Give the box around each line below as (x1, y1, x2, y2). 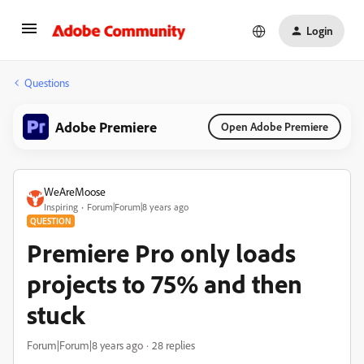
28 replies (152, 338, 195, 352)
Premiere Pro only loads (27, 236, 296, 269)
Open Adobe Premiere (221, 119, 328, 133)
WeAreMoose (44, 184, 106, 198)
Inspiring (44, 201, 78, 213)
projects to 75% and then (27, 267, 302, 300)
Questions (24, 76, 69, 89)
